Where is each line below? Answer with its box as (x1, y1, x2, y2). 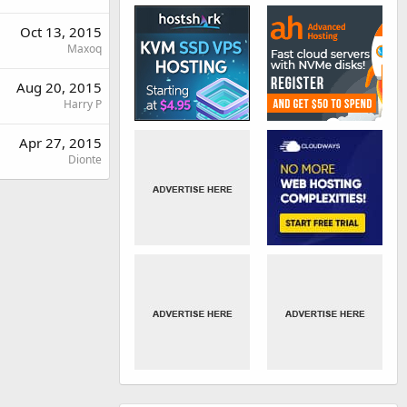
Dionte (68, 151, 102, 167)
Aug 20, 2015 (16, 77, 102, 96)
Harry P (64, 95, 102, 112)
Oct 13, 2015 (20, 22, 102, 41)
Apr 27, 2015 (19, 133, 102, 152)
